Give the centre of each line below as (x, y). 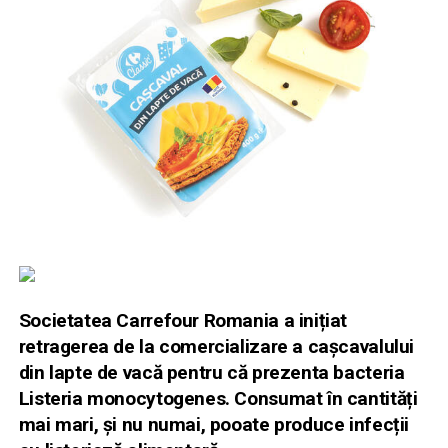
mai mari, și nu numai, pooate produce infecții (213, 424)
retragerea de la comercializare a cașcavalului (216, 346)
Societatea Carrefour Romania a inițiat (183, 320)
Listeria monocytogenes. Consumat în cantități (218, 398)
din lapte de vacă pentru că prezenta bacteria (211, 372)
